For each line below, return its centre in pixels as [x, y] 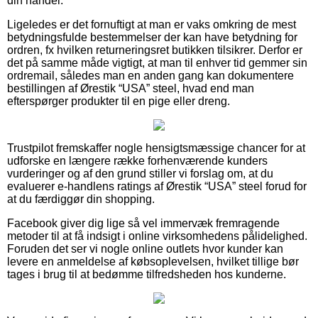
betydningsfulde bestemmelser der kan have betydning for [152, 37]
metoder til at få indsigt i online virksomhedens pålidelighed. [157, 236]
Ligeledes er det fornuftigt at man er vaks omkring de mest [152, 24]
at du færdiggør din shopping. [81, 199]
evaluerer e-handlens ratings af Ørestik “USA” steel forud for [157, 186]
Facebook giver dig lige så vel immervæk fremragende [143, 223]
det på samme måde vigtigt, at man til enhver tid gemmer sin [157, 62]
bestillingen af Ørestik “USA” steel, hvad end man [131, 88]
